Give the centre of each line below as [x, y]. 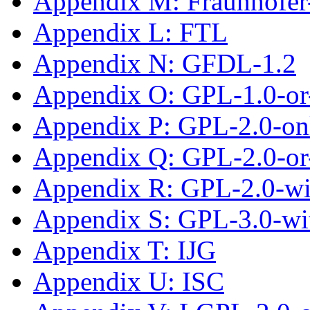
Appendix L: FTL [130, 32]
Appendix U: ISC [129, 281]
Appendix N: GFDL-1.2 [165, 63]
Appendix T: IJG [125, 250]
